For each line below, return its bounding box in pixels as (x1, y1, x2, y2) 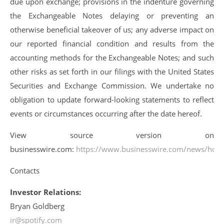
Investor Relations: (10, 187, 81, 197)
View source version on (10, 130, 214, 140)
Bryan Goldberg (10, 201, 64, 211)
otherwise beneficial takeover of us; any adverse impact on (10, 24, 214, 34)
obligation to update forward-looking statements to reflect (10, 94, 214, 104)
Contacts (10, 165, 39, 175)
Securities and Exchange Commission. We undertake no (10, 80, 214, 90)
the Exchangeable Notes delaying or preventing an (10, 10, 214, 20)
